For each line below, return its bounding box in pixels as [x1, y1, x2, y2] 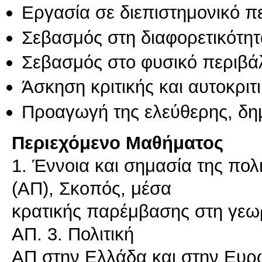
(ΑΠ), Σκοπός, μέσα [12, 178, 171, 199]
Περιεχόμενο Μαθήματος [12, 132, 223, 154]
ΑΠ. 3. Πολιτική [12, 223, 134, 245]
